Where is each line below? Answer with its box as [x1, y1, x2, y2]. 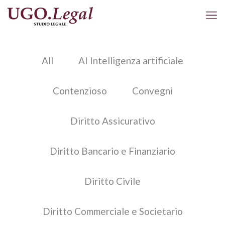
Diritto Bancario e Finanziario [50, 145, 175, 157]
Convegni [132, 85, 173, 96]
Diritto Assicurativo [70, 115, 155, 127]
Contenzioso [52, 85, 107, 96]
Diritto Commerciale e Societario [42, 205, 183, 217]
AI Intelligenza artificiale [78, 55, 183, 66]
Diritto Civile [84, 175, 141, 187]
